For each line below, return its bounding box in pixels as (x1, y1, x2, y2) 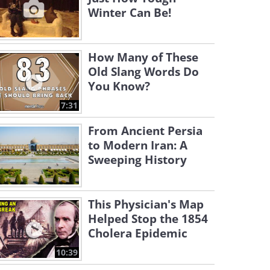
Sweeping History (88, 152, 187, 168)
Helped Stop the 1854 (88, 211, 208, 227)
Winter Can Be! (88, 5, 171, 20)
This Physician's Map (88, 196, 204, 212)
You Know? (88, 78, 150, 94)
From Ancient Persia (88, 123, 202, 139)
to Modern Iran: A (88, 137, 187, 153)
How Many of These (88, 49, 198, 65)
